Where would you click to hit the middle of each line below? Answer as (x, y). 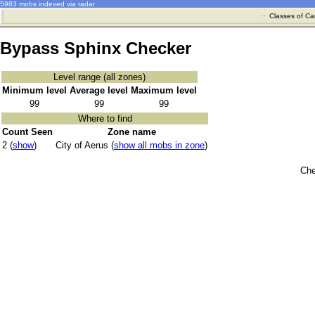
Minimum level (34, 91)
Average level (99, 91)
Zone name (131, 132)
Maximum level (164, 91)
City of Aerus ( (85, 146)
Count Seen (27, 132)
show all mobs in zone (159, 146)
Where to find (105, 119)
